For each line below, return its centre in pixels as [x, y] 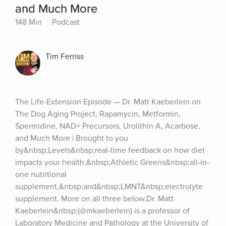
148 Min [29, 22]
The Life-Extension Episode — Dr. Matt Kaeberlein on [108, 102]
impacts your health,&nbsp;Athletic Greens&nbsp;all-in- [112, 162]
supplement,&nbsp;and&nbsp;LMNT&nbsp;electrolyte [109, 187]
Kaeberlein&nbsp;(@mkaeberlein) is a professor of [102, 211]
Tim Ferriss [65, 56]
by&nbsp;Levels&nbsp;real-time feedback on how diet [110, 150]
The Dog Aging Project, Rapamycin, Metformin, [98, 114]
